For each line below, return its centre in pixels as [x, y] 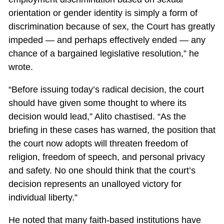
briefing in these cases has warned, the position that [112, 130]
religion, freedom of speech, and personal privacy [106, 157]
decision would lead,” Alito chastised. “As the [97, 117]
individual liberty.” [43, 198]
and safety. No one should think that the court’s [102, 171]
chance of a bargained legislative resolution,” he [103, 54]
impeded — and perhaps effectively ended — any [107, 40]
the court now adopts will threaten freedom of [98, 144]
